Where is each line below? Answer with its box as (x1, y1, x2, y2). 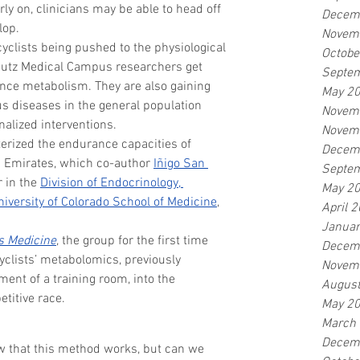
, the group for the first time (56, 232, 211, 249)
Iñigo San (153, 155, 208, 172)
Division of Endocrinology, (40, 174, 183, 191)
